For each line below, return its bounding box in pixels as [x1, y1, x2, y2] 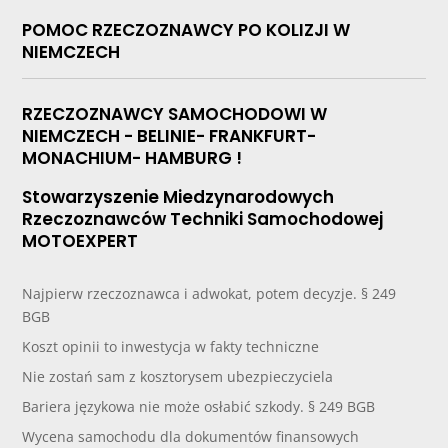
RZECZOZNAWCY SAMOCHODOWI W [22, 102, 328, 127]
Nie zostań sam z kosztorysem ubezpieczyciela [22, 367, 334, 387]
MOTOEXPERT [22, 229, 139, 254]
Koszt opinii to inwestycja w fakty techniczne [22, 337, 320, 357]
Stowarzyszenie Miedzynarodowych [22, 185, 335, 210]
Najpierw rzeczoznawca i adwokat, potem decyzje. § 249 [22, 284, 397, 304]
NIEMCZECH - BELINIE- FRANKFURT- [22, 124, 317, 149]
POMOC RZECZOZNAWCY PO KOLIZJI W [22, 18, 351, 43]
